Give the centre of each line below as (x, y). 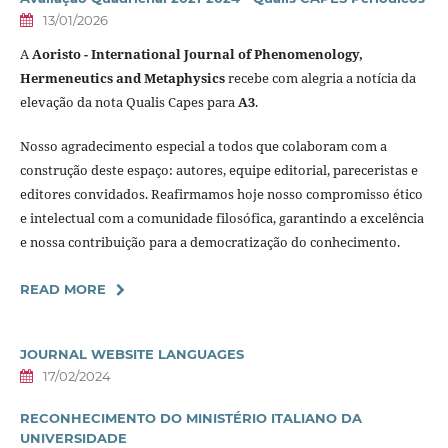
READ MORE (62, 288)
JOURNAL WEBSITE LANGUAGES (131, 353)
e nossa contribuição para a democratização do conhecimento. (209, 241)
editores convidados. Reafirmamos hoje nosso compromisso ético (221, 193)
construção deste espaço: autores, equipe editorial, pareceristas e (218, 169)
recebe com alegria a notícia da (320, 77)
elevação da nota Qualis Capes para (128, 101)
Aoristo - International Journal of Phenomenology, (197, 53)
